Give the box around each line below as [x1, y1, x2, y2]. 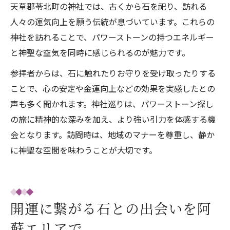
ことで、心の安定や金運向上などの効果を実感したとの [10, 82, 215, 94]
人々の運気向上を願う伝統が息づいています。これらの [10, 15, 215, 28]
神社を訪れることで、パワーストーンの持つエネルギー [10, 31, 214, 43]
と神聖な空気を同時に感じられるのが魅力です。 [10, 46, 190, 59]
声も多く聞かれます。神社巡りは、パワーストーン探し [10, 98, 214, 110]
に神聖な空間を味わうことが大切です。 [10, 144, 157, 156]
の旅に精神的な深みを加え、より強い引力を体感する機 [10, 113, 216, 125]
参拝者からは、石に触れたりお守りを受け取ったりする [10, 67, 216, 79]
